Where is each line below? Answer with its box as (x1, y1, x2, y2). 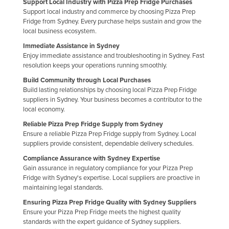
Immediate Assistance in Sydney (23, 41, 120, 50)
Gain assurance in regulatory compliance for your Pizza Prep (23, 164, 193, 172)
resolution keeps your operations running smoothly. (23, 61, 167, 70)
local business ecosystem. (23, 27, 97, 35)
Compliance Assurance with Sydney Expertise (23, 154, 160, 163)
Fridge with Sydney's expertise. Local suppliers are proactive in (23, 173, 200, 182)
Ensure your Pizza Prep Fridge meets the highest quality (23, 208, 180, 216)
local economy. (23, 105, 65, 113)
